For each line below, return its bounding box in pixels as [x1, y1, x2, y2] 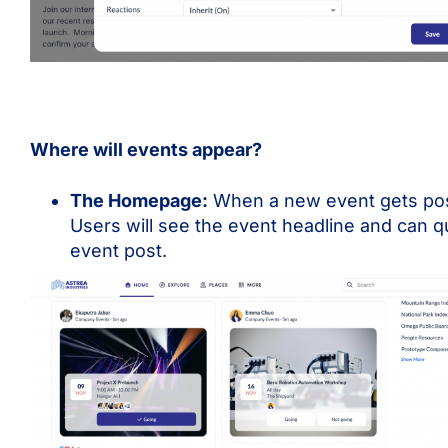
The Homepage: [70, 189, 208, 211]
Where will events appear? [30, 139, 262, 161]
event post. [70, 239, 167, 261]
